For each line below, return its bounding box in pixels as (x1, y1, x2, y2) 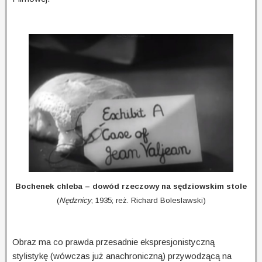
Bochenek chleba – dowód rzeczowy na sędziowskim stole (15, 182, 247, 191)
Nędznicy (58, 196, 91, 205)
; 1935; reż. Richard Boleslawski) (91, 196, 206, 205)
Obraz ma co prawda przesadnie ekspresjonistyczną (12, 237, 215, 247)
